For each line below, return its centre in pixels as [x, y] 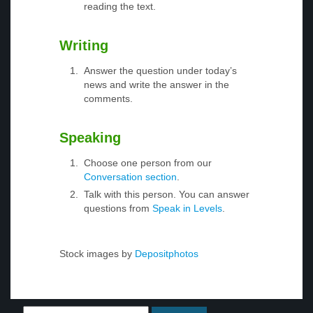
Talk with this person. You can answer [167, 195]
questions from [118, 209]
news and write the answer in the [156, 85]
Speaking [90, 138]
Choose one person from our [148, 163]
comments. [108, 99]
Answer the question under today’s [160, 71]
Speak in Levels [187, 209]
